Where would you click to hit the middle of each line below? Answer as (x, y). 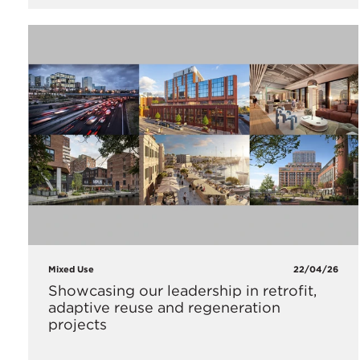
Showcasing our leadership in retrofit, (182, 290)
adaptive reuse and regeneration (164, 307)
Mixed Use (71, 269)
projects (78, 324)
